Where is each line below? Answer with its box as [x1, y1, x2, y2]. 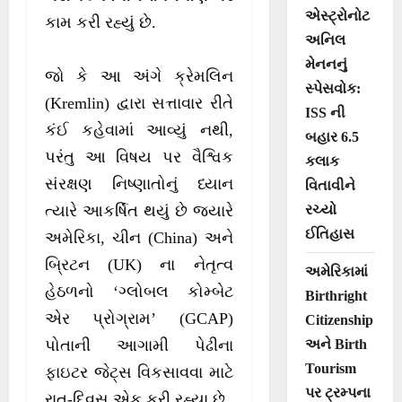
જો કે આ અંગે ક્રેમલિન [45, 67, 233, 86]
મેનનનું [304, 56, 347, 72]
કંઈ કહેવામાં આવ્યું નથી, [45, 121, 233, 140]
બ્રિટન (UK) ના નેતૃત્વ [45, 256, 233, 275]
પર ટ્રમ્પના [304, 384, 371, 400]
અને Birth [304, 336, 367, 352]
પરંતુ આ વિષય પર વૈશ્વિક [45, 148, 233, 167]
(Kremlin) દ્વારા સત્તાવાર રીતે [45, 94, 233, 113]
